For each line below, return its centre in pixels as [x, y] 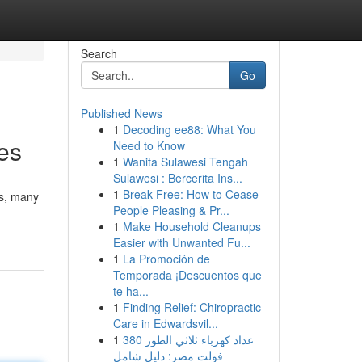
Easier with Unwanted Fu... [181, 242]
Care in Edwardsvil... [165, 323]
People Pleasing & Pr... [171, 210]
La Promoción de [166, 259]
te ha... [130, 291]
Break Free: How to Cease [190, 194]
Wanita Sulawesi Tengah [185, 162]
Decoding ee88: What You [189, 129]
